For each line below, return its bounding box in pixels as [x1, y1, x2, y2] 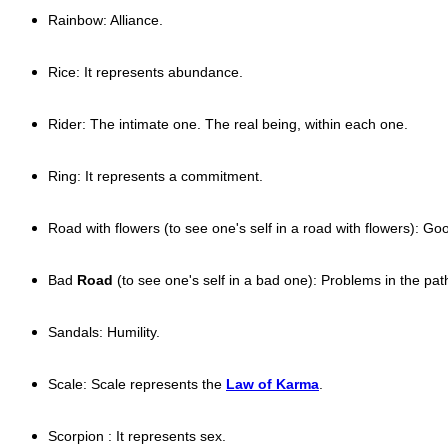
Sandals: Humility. [48, 323, 160, 340]
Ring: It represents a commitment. [48, 167, 263, 184]
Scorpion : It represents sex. [48, 427, 226, 444]
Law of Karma [226, 375, 319, 392]
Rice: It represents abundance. [48, 63, 243, 80]
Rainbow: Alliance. [48, 11, 163, 28]
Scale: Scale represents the [48, 375, 226, 392]
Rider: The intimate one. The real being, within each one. [48, 115, 408, 132]
